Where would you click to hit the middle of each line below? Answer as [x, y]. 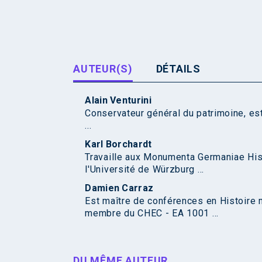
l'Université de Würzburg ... [144, 170]
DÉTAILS [178, 69]
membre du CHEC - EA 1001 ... [152, 213]
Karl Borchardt [118, 144]
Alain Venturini [118, 101]
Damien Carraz [119, 188]
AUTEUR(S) [103, 69]
